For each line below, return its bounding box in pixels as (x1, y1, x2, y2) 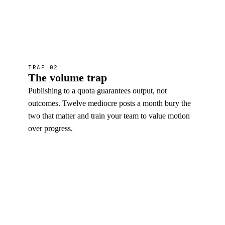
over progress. (28, 124, 73, 133)
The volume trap (28, 71, 107, 84)
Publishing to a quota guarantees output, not (28, 86, 167, 95)
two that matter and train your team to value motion (28, 111, 190, 120)
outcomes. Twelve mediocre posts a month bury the (28, 99, 191, 107)
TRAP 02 (28, 64, 58, 71)
